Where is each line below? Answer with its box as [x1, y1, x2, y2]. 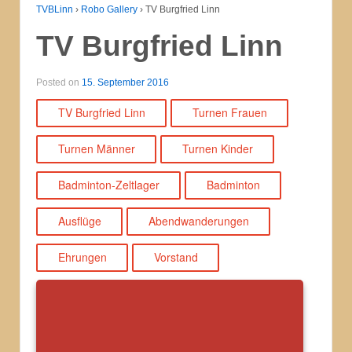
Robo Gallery [81, 3, 137, 15]
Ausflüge [57, 213, 101, 229]
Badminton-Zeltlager [57, 177, 159, 193]
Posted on [36, 77, 82, 89]
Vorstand [153, 249, 198, 266]
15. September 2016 [82, 77, 169, 89]
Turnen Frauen [192, 104, 267, 121]
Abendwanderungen [148, 213, 249, 229]
